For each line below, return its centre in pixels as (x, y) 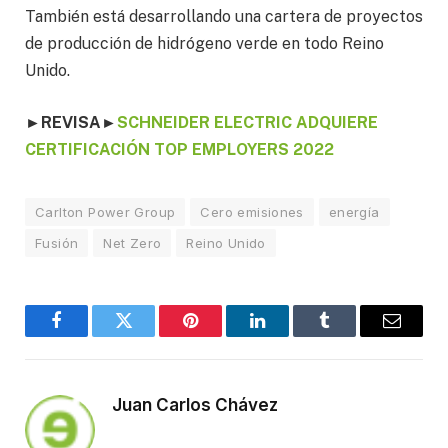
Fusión (57, 242)
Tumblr (349, 335)
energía (354, 211)
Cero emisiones (252, 211)
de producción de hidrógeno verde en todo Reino (204, 44)
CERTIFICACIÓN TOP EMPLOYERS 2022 (179, 149)
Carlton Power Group (105, 211)
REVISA (71, 122)
